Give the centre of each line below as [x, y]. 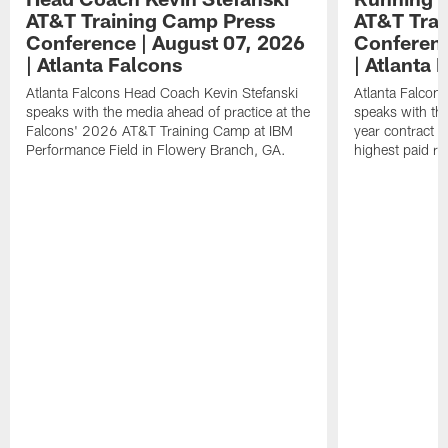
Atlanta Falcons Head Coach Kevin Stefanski [162, 93]
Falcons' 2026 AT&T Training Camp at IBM [160, 131]
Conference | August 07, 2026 [166, 42]
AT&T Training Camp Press [151, 20]
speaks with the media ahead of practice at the [168, 112]
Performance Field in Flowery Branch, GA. [156, 150]
